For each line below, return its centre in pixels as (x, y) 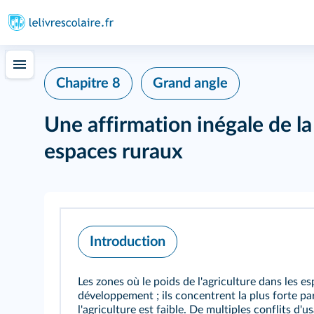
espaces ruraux (114, 152)
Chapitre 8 (88, 83)
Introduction (128, 242)
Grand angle (190, 83)
